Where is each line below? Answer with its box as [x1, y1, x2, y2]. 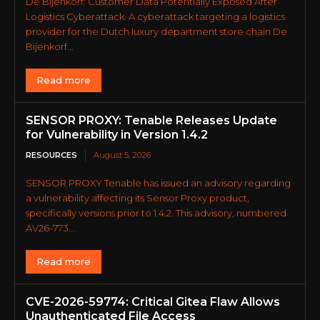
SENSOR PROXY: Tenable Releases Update [26, 113, 277, 127]
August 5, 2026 [94, 149, 151, 160]
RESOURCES [26, 149, 77, 160]
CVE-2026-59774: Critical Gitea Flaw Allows [26, 294, 280, 309]
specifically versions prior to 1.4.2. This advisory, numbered [26, 206, 286, 219]
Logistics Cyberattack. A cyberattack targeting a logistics [26, 10, 285, 22]
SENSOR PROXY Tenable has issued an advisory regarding [26, 176, 291, 189]
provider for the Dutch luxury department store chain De [26, 25, 287, 37]
